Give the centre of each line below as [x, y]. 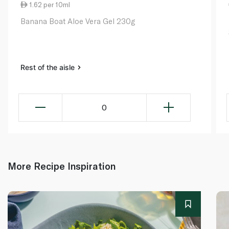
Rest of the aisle [49, 67]
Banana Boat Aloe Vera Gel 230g [78, 21]
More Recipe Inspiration [62, 166]
